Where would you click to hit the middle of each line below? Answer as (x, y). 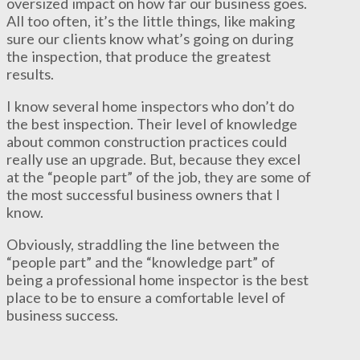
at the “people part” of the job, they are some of (159, 176)
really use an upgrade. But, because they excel (153, 159)
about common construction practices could (147, 141)
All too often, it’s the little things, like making (151, 20)
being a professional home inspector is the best (157, 279)
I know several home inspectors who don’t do (150, 106)
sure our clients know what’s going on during (150, 38)
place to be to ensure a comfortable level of (146, 297)
